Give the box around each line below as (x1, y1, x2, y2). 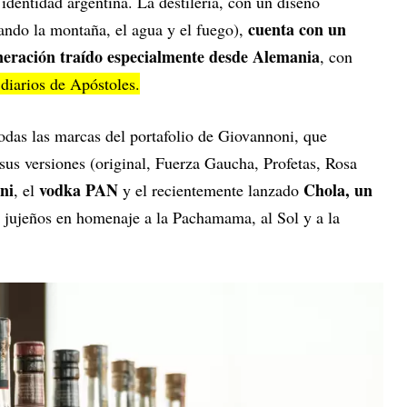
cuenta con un (248, 17, 346, 42)
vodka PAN (39, 178, 118, 203)
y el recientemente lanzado (118, 179, 303, 202)
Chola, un (303, 178, 372, 203)
